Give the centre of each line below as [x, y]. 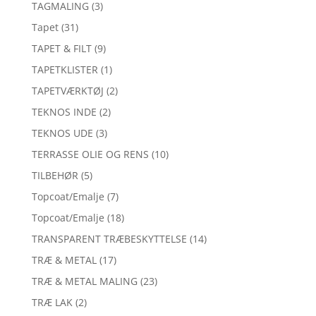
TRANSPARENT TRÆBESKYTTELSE [109, 239]
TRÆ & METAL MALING [84, 281]
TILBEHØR [55, 176]
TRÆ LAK [52, 303]
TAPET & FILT [61, 49]
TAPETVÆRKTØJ [67, 91]
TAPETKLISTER [65, 70]
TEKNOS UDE [62, 133]
